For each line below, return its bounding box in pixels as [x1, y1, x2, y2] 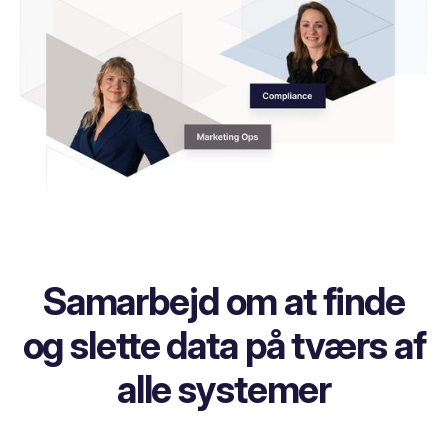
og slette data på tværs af [22, 322, 426, 368]
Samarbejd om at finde [42, 278, 406, 324]
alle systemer [116, 366, 332, 412]
